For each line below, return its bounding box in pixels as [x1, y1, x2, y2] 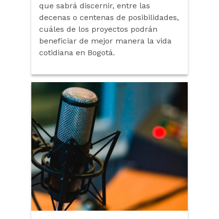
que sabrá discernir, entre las [39, 1, 150, 11]
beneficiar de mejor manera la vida [39, 36, 172, 46]
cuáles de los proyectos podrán [39, 24, 157, 34]
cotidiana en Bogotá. [39, 48, 115, 58]
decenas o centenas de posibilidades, [39, 13, 179, 22]
